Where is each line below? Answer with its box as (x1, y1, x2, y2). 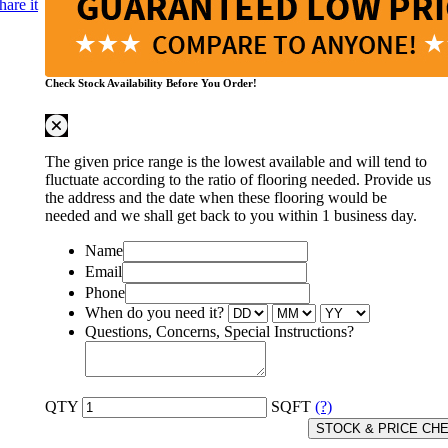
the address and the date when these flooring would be (45, 188, 387, 206)
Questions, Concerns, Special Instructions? (85, 322, 354, 340)
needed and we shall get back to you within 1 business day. (45, 206, 417, 224)
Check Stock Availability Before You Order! (45, 76, 257, 89)
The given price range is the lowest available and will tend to (45, 152, 427, 170)
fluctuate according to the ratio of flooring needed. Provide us (45, 170, 431, 188)
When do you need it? (85, 303, 224, 321)
